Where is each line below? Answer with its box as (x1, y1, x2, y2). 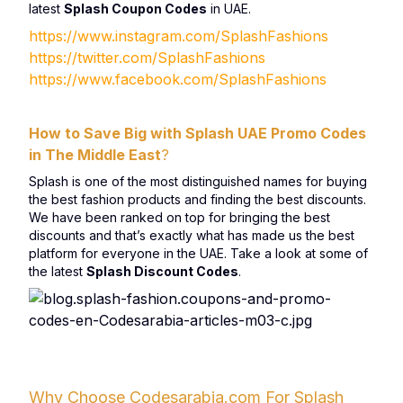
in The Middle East (29, 146, 161, 164)
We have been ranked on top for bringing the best (29, 210, 330, 225)
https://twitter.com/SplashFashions (29, 49, 265, 67)
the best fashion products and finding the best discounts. (29, 192, 366, 207)
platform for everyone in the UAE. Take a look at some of (29, 246, 368, 261)
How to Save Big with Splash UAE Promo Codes (29, 124, 366, 142)
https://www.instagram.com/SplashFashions (29, 27, 328, 45)
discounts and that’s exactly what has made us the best (29, 228, 354, 243)
